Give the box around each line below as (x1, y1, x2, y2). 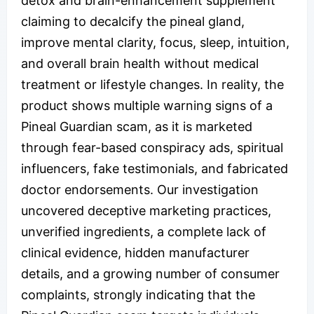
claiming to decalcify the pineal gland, (21, 13, 245, 29)
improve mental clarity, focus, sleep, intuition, (21, 34, 289, 50)
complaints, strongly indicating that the (21, 287, 255, 302)
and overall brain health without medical (21, 55, 259, 71)
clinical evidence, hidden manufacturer (21, 245, 250, 260)
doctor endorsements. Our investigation (21, 182, 259, 197)
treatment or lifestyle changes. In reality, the (21, 76, 284, 92)
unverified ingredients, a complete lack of (21, 224, 266, 239)
